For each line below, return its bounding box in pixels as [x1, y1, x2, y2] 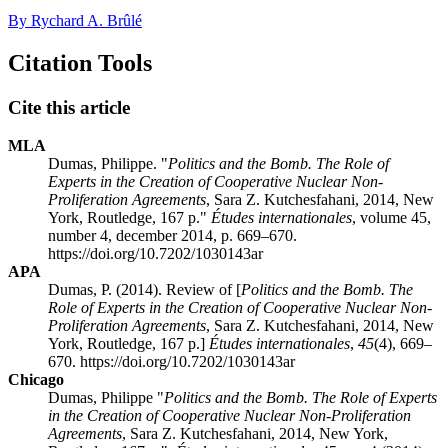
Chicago [8, 371, 64, 389]
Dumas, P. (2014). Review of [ [48, 281, 241, 299]
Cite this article [8, 96, 130, 118]
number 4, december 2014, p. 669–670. [48, 227, 297, 245]
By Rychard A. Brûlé [8, 11, 142, 29]
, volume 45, [352, 209, 431, 227]
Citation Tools [8, 49, 152, 76]
